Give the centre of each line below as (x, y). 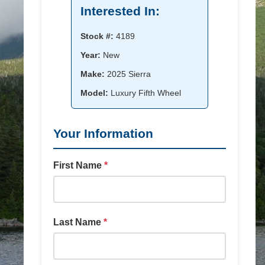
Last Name (78, 222)
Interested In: (120, 11)
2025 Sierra (128, 74)
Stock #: (97, 36)
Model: (94, 93)
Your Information (103, 133)
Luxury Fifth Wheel (145, 93)
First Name (79, 165)
